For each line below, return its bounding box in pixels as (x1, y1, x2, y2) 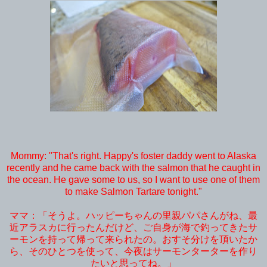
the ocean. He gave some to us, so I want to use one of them (7, 174, 260, 185)
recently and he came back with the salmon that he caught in (7, 162, 260, 173)
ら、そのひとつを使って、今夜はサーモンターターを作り (10, 246, 257, 256)
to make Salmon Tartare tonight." (65, 186, 202, 197)
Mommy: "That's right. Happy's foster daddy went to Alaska (11, 150, 256, 161)
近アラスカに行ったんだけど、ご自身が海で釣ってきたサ (10, 222, 257, 232)
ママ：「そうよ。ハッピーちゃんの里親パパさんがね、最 (10, 210, 257, 221)
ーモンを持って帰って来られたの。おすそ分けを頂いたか (10, 234, 257, 244)
